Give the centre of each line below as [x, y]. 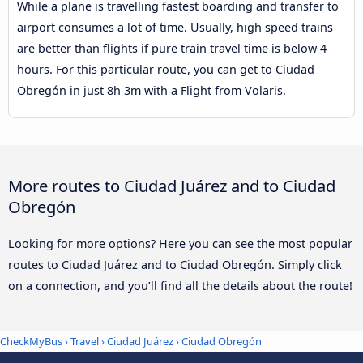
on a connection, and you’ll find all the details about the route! [180, 285]
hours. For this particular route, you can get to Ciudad [166, 70]
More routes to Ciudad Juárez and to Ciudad [172, 185]
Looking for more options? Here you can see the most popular [180, 243]
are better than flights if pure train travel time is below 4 [172, 49]
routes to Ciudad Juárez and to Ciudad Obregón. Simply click [175, 264]
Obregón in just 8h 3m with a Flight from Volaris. [152, 91]
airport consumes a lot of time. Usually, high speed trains [175, 28]
